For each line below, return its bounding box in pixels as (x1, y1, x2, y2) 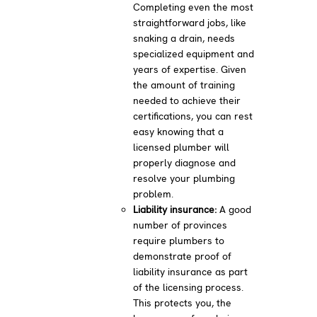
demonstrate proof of (133, 249, 232, 263)
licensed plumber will (133, 140, 230, 154)
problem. (133, 187, 174, 200)
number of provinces (133, 218, 228, 231)
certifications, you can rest (133, 109, 253, 122)
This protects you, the (133, 296, 232, 309)
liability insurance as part (133, 265, 248, 278)
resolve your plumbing (133, 171, 236, 185)
